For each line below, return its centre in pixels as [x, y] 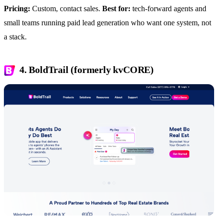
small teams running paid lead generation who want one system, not [108, 22]
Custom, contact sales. [66, 8]
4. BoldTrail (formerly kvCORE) [87, 69]
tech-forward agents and [168, 8]
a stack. [15, 36]
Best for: [116, 8]
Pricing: [17, 8]
